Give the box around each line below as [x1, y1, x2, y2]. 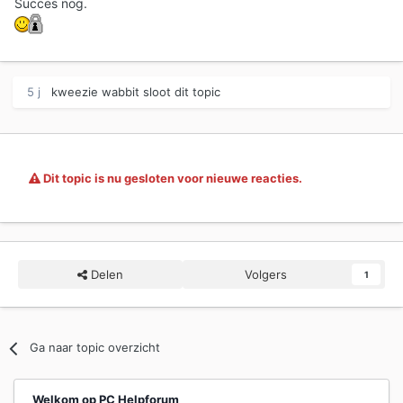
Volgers [245, 267, 287, 282]
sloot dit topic [139, 85, 220, 100]
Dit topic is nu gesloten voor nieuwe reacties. [40, 171, 302, 186]
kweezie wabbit [51, 85, 139, 100]
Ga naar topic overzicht [30, 340, 161, 355]
